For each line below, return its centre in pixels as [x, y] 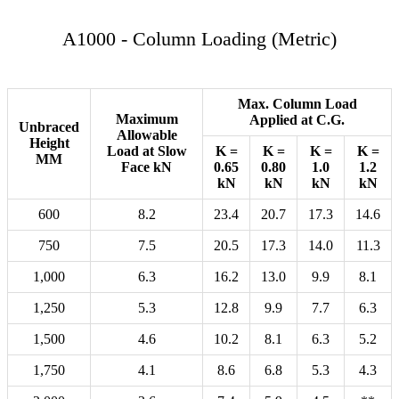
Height [49, 143]
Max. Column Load [297, 104]
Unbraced [49, 127]
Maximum [147, 119]
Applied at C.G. [297, 120]
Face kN [147, 167]
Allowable [147, 135]
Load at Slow [147, 151]
